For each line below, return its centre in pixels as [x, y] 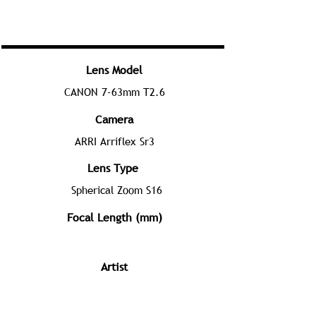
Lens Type [113, 168]
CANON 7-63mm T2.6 [114, 92]
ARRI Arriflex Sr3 [114, 141]
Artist [114, 267]
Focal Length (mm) [114, 217]
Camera [114, 119]
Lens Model [114, 70]
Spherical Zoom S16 [116, 190]
